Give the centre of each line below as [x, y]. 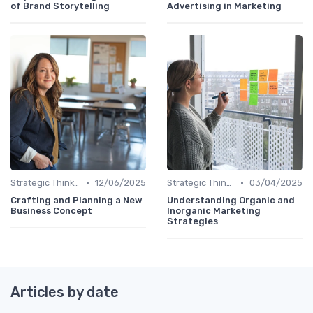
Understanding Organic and [231, 201]
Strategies [192, 221]
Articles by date [65, 292]
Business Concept [51, 211]
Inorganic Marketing [214, 211]
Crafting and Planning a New [77, 201]
